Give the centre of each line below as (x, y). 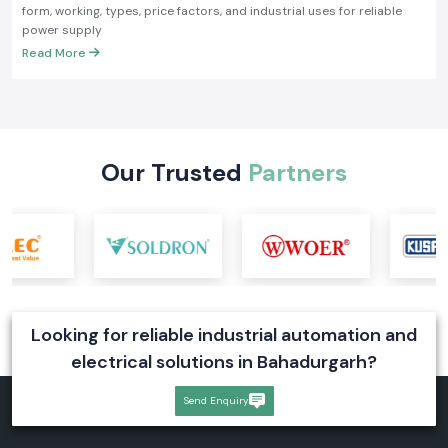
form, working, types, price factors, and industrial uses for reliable (212, 10)
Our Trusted (174, 172)
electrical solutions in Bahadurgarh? (224, 361)
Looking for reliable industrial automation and (224, 334)
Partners (297, 172)
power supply (62, 29)
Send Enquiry (216, 400)
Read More (55, 52)
